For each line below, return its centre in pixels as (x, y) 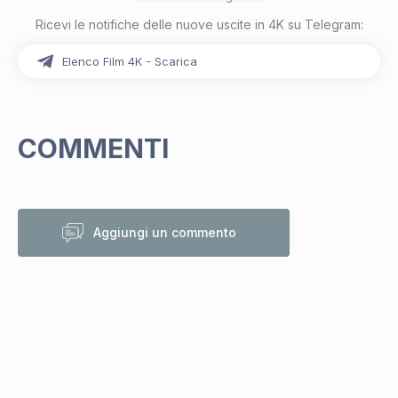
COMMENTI (93, 149)
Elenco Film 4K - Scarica (130, 62)
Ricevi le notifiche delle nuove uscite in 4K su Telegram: (199, 25)
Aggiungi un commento (165, 233)
